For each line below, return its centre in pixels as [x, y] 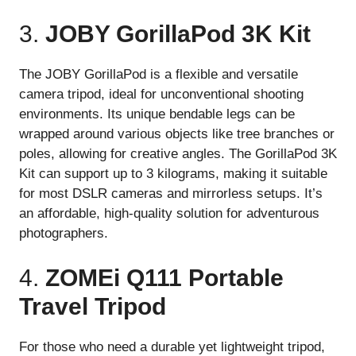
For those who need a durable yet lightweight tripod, [172, 346]
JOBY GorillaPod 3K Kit [178, 34]
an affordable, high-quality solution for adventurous [169, 214]
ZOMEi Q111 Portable [164, 277]
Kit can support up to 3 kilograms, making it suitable [173, 174]
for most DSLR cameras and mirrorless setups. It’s [171, 194]
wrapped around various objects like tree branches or [177, 134]
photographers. [64, 234]
